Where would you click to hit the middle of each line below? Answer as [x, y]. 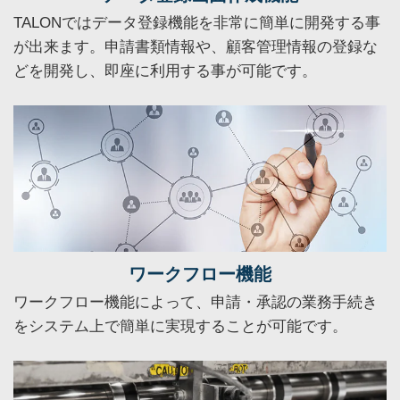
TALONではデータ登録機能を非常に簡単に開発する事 [197, 23]
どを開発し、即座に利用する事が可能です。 [165, 71]
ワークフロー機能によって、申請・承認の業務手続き [196, 302]
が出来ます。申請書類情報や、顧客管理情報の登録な [196, 47]
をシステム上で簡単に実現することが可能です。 [180, 326]
